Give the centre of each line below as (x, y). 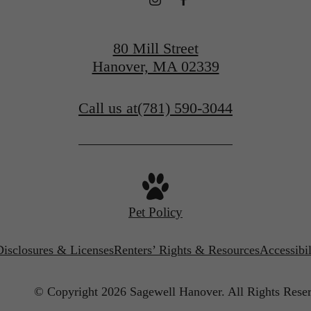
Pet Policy (155, 212)
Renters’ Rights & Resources (187, 250)
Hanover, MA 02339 (155, 66)
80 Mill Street (155, 48)
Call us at (108, 108)
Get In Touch (155, 31)
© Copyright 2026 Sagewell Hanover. (129, 291)
